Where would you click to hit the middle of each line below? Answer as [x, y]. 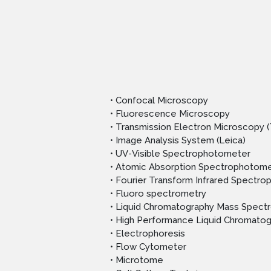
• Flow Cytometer [148, 247]
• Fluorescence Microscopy [170, 114]
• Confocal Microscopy [159, 101]
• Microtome [137, 260]
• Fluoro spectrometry [158, 194]
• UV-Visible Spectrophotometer [180, 154]
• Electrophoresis [148, 234]
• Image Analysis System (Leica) [178, 141]
